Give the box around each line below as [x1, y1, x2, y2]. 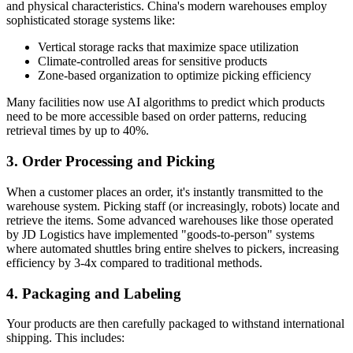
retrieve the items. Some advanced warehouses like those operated [6, 213, 333, 227]
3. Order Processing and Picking [6, 153, 215, 170]
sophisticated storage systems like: [6, 13, 175, 28]
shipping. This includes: [6, 331, 124, 345]
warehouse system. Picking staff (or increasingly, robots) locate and [6, 199, 340, 213]
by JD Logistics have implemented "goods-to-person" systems [6, 227, 314, 241]
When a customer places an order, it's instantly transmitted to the [6, 184, 323, 199]
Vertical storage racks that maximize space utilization [38, 40, 299, 54]
